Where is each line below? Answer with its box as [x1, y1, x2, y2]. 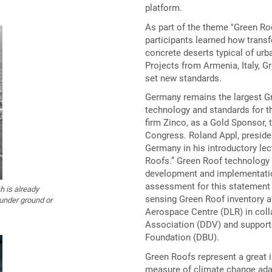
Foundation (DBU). [145, 232, 219, 243]
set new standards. [145, 72, 222, 84]
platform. [145, 2, 182, 13]
